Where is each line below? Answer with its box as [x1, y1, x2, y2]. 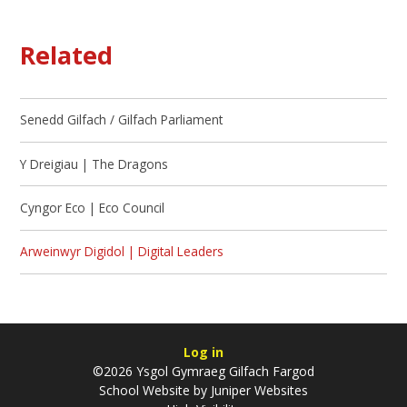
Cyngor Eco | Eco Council [20, 198, 165, 216]
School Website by [99, 382, 207, 400]
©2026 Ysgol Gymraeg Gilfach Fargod [93, 362, 314, 381]
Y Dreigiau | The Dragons [20, 154, 169, 173]
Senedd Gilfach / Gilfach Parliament [20, 111, 223, 129]
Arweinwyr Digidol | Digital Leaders [20, 243, 224, 261]
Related [20, 38, 114, 73]
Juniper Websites [207, 382, 308, 400]
